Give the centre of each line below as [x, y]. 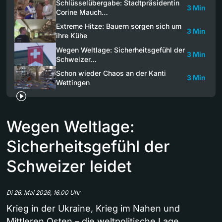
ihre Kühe [72, 36]
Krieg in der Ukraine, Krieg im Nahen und [93, 209]
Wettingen [73, 82]
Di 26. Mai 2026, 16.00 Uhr [43, 193]
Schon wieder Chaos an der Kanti [111, 73]
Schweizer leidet [69, 166]
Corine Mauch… [82, 12]
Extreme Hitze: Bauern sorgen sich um [119, 26]
